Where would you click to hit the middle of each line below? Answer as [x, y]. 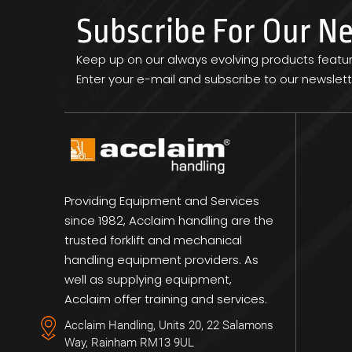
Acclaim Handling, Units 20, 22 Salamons [169, 325]
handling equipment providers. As [162, 259]
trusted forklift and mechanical [154, 240]
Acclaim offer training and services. [166, 299]
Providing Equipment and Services [162, 200]
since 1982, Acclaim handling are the [169, 220]
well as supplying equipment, [148, 279]
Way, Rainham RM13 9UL [130, 342]
